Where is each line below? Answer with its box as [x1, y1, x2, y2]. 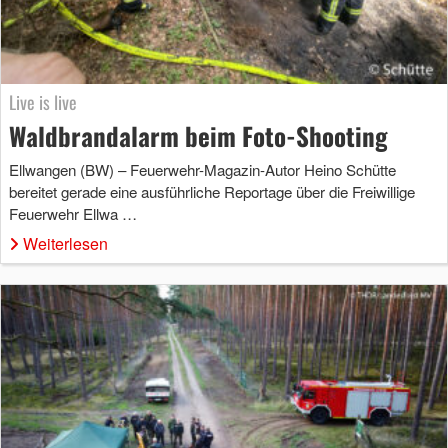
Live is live [9, 88, 77, 115]
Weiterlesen [23, 231, 108, 255]
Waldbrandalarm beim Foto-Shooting [9, 116, 388, 154]
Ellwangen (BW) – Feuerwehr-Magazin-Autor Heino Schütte [9, 158, 396, 180]
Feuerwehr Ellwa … [9, 202, 137, 224]
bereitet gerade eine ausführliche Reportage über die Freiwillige [9, 180, 415, 202]
